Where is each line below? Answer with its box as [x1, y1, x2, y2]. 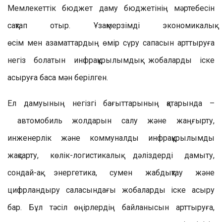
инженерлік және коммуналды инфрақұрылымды [7, 133, 215, 143]
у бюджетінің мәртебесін [113, 3, 215, 13]
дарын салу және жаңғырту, [87, 116, 215, 125]
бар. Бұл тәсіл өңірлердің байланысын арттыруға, [7, 203, 215, 212]
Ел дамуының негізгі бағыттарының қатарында [7, 99, 203, 108]
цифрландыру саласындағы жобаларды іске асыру [7, 185, 215, 195]
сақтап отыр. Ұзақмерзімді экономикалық [7, 21, 215, 30]
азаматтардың [46, 38, 99, 48]
